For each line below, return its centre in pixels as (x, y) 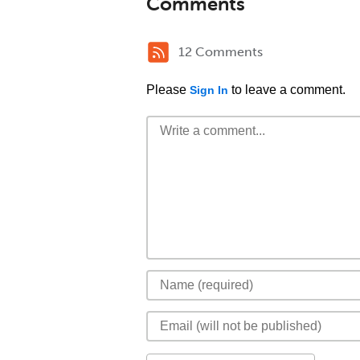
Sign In (209, 90)
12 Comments (221, 52)
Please (168, 90)
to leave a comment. (287, 90)
